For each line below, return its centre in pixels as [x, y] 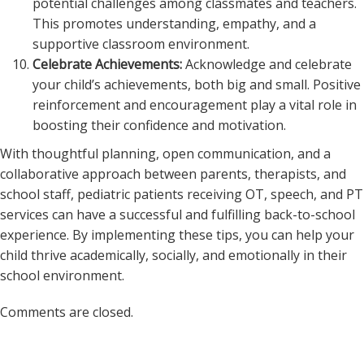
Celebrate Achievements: [107, 64]
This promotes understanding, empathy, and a [174, 24]
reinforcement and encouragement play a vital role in [195, 105]
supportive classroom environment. [141, 44]
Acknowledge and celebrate [267, 64]
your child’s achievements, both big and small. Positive [197, 84]
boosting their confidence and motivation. [159, 125]
